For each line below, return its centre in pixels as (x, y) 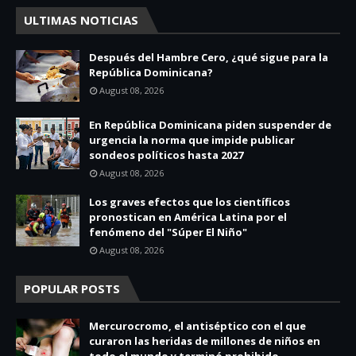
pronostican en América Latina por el (188, 217)
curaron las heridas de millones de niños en (205, 341)
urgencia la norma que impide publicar (192, 140)
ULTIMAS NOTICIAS (81, 20)
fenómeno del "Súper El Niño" (168, 232)
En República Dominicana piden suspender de (210, 125)
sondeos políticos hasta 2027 (166, 155)
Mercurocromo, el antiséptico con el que (197, 326)
